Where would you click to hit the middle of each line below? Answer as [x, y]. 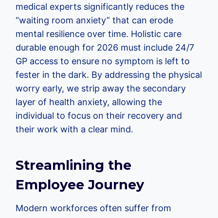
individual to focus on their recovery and [99, 115]
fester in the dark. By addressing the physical [109, 74]
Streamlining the [73, 165]
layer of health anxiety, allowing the [89, 102]
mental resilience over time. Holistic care [99, 34]
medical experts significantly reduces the [100, 6]
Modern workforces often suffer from [93, 208]
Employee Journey [80, 185]
